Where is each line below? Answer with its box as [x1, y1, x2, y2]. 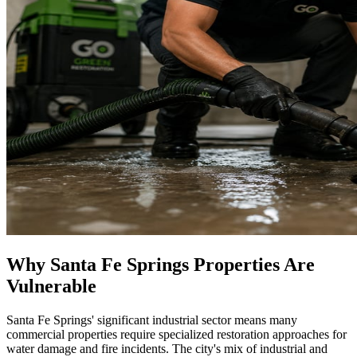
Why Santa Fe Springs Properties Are [6, 253, 315, 275]
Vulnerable [6, 275, 96, 296]
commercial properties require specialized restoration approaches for [6, 327, 347, 341]
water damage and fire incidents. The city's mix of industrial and [6, 341, 328, 355]
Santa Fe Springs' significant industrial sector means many [6, 312, 297, 327]
